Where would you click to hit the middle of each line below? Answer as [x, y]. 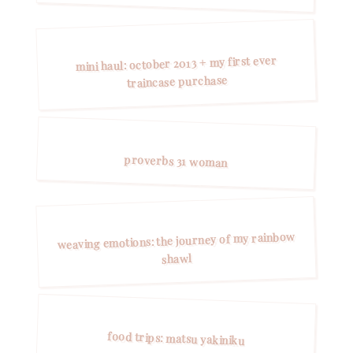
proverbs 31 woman [176, 161]
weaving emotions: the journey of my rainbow [176, 241]
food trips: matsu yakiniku [176, 338]
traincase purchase [177, 81]
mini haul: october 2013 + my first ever [176, 63]
